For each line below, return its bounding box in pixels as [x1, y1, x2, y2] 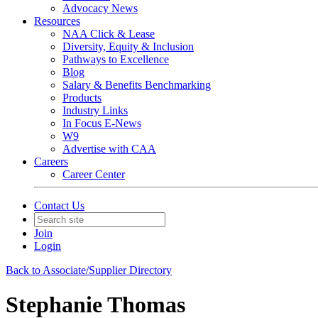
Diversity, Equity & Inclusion [62, 40, 194, 53]
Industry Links [62, 104, 128, 116]
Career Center [62, 168, 125, 180]
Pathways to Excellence [62, 53, 169, 65]
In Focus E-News [62, 117, 141, 129]
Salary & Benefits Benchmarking [62, 79, 211, 91]
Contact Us [34, 199, 84, 212]
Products [62, 92, 102, 104]
